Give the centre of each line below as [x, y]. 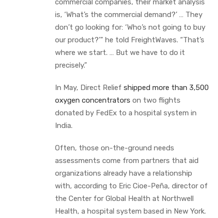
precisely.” [71, 65]
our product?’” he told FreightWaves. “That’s [130, 40]
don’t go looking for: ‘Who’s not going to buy [130, 27]
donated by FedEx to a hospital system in [126, 113]
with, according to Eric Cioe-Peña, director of [131, 186]
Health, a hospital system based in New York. [131, 211]
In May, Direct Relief [89, 87]
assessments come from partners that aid [127, 160]
